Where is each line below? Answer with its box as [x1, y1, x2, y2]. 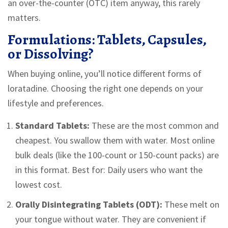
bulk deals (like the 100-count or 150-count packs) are [15, 149, 219, 161]
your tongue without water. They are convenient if [15, 213, 206, 225]
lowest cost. [15, 179, 62, 191]
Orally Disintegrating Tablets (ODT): [15, 198, 162, 211]
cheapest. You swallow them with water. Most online [15, 134, 215, 147]
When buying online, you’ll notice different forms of [8, 68, 202, 80]
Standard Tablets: [15, 120, 90, 132]
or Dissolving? [8, 44, 94, 64]
